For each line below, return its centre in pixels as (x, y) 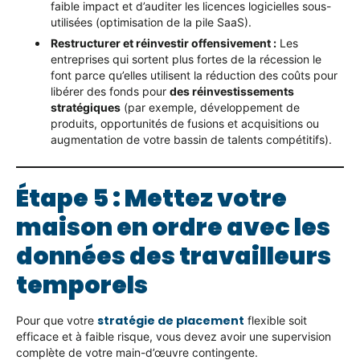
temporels (82, 286)
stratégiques (86, 108)
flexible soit (276, 321)
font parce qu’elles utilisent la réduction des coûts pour (194, 76)
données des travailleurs (174, 257)
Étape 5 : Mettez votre (151, 199)
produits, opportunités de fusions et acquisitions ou (185, 124)
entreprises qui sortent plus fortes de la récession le (186, 59)
